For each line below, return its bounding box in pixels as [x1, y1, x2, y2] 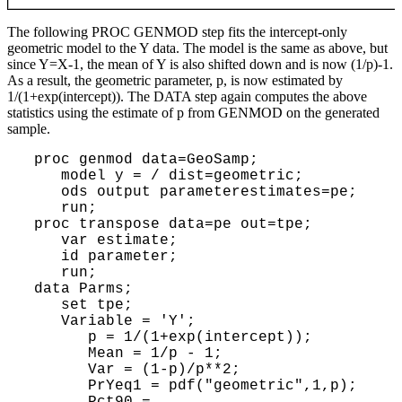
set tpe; [25, 296, 61, 313]
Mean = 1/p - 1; [25, 345, 88, 362]
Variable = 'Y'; [25, 312, 61, 329]
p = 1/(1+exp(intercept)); [25, 328, 88, 345]
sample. [7, 120, 50, 136]
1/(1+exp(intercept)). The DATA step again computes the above [7, 88, 367, 104]
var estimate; [25, 232, 61, 249]
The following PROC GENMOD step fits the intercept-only [7, 23, 347, 39]
